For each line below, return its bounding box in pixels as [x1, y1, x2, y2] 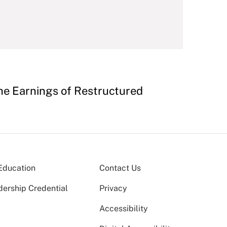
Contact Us [99, 163, 141, 173]
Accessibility [99, 204, 148, 213]
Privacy [99, 183, 127, 193]
